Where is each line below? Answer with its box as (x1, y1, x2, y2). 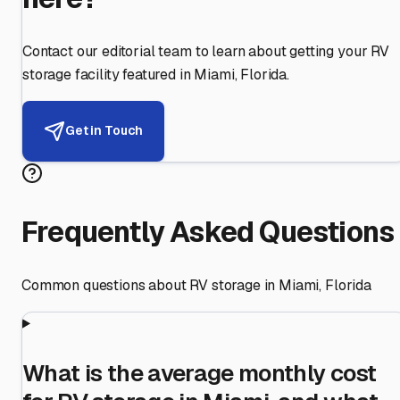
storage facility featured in (22, 64, 191, 84)
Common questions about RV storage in (21, 275, 279, 295)
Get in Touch (65, 122, 144, 139)
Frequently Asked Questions (21, 213, 395, 251)
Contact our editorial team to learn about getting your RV (22, 41, 389, 61)
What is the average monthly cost (22, 357, 377, 388)
